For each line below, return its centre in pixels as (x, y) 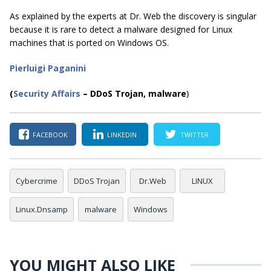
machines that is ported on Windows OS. (89, 43)
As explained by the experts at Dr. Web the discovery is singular (133, 16)
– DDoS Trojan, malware (133, 94)
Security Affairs (47, 94)
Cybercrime (37, 181)
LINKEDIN (122, 134)
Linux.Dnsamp (42, 210)
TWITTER (194, 134)
